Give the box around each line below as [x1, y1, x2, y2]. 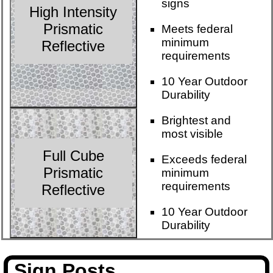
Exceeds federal [161, 152, 247, 166]
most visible [161, 127, 223, 140]
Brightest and [161, 113, 231, 127]
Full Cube [42, 147, 104, 164]
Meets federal [161, 22, 233, 35]
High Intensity [29, 3, 118, 20]
